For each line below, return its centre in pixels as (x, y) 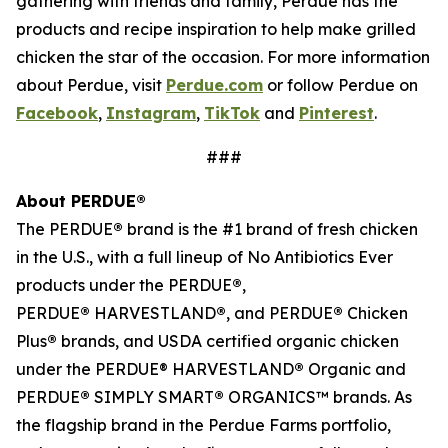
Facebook (57, 113)
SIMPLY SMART (152, 397)
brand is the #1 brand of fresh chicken (270, 229)
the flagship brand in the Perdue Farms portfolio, (203, 425)
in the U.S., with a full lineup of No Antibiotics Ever (204, 257)
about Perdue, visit (91, 85)
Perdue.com (214, 85)
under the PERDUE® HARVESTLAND (155, 369)
